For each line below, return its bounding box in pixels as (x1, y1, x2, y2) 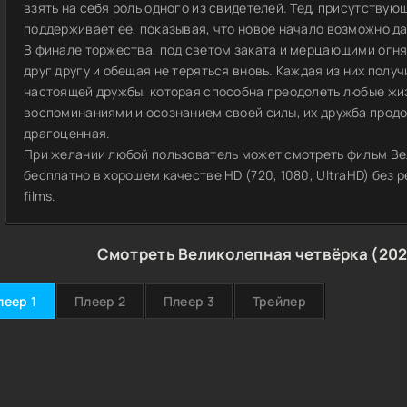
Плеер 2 (74, 293, 125, 310)
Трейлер (252, 293, 306, 310)
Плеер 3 (163, 293, 214, 310)
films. (24, 187, 56, 204)
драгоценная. (24, 124, 111, 142)
